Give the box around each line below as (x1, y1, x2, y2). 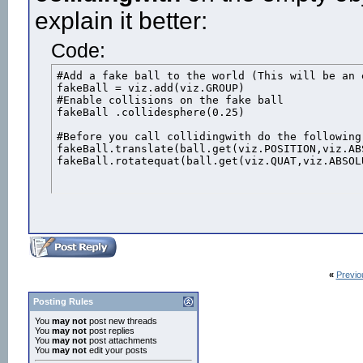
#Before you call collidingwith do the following (57, 130, 361, 143)
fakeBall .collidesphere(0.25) (57, 106, 245, 118)
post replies (87, 326, 135, 335)
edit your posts (87, 345, 147, 355)
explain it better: (35, 7, 207, 34)
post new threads (87, 316, 157, 326)
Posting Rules (33, 297, 93, 306)
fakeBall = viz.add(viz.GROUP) (57, 82, 245, 94)
